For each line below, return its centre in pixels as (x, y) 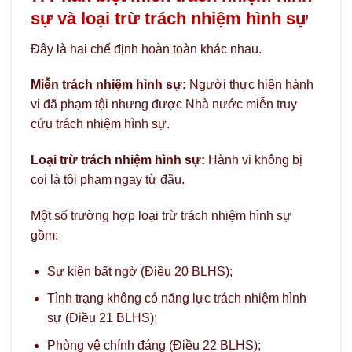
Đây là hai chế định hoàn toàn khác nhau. (146, 49)
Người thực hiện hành (250, 85)
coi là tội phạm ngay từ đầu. (108, 180)
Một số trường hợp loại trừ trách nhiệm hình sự (161, 215)
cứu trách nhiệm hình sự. (100, 124)
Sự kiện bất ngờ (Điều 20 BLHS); (139, 271)
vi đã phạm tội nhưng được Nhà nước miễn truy (164, 104)
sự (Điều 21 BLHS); (102, 318)
